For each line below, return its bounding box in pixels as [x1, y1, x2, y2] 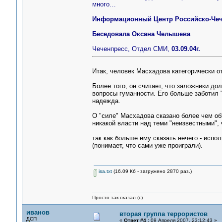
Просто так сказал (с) [92, 195, 143, 200]
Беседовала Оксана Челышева [92, 30, 190, 38]
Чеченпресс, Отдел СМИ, [92, 45, 171, 53]
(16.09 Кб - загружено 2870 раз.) [111, 168, 192, 174]
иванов [26, 209, 50, 216]
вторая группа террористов [119, 210, 208, 218]
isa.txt [97, 168, 112, 174]
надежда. [92, 97, 120, 105]
